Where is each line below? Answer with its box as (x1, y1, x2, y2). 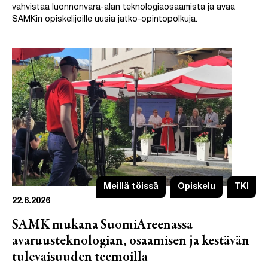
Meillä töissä (103, 182, 159, 191)
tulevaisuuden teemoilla (12, 250, 148, 264)
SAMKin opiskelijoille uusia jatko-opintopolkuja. (12, 16, 197, 24)
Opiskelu (178, 182, 215, 191)
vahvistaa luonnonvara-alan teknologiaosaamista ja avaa (12, 4, 235, 12)
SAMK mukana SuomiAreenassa (12, 218, 193, 232)
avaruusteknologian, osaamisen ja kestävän (12, 234, 249, 248)
